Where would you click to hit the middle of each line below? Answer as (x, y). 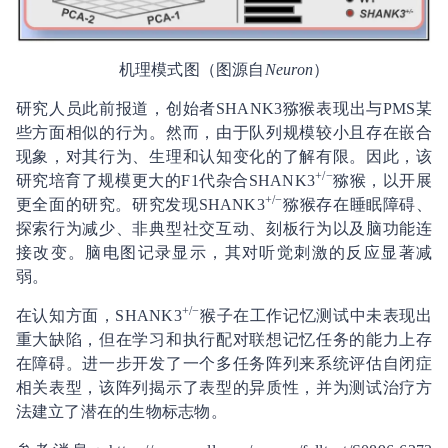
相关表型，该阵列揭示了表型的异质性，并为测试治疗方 (224, 387)
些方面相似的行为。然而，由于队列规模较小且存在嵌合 (224, 132)
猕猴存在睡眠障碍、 (357, 204)
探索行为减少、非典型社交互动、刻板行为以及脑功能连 (224, 228)
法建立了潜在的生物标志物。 (121, 411)
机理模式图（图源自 (191, 69)
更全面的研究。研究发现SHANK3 (140, 204)
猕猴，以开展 (382, 180)
